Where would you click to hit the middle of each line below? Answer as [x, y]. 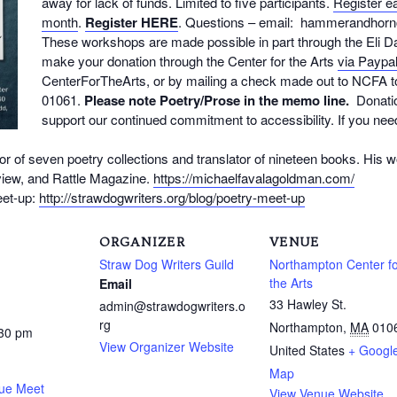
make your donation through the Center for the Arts [190, 60]
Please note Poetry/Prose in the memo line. [218, 100]
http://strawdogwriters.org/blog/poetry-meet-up [172, 197]
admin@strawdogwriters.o [172, 305]
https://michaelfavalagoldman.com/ [254, 177]
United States [307, 350]
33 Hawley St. [308, 304]
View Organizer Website [167, 346]
